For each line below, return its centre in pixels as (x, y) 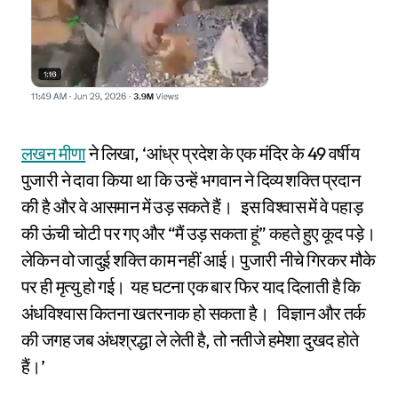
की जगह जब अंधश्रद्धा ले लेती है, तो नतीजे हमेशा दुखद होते (190, 340)
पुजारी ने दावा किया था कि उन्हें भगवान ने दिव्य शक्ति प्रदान (191, 180)
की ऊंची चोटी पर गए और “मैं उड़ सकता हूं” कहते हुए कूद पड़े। (199, 234)
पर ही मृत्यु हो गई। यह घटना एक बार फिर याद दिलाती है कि (191, 287)
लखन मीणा (54, 154)
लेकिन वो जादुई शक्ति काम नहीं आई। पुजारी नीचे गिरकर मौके (199, 260)
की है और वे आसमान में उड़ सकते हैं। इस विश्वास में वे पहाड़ (192, 207)
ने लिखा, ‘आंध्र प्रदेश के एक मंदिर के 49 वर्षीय (223, 154)
